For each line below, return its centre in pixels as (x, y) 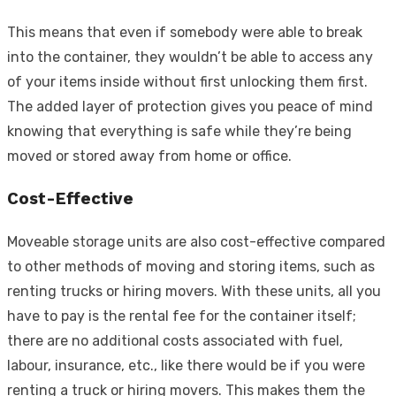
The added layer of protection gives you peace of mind (190, 106)
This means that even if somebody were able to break (185, 32)
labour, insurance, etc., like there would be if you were (186, 365)
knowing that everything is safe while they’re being (179, 131)
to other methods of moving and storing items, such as (191, 266)
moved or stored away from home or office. (149, 156)
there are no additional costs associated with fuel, (175, 340)
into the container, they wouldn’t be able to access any (190, 57)
